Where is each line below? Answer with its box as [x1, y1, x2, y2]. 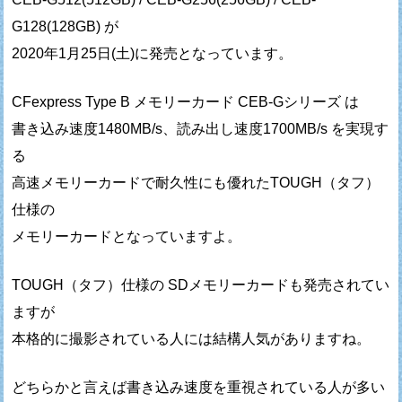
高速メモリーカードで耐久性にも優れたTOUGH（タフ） [12, 174, 380, 190]
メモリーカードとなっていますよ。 [12, 228, 242, 244]
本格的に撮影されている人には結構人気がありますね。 [12, 330, 371, 346]
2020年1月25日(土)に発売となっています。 [12, 45, 293, 61]
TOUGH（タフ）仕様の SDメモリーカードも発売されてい [12, 276, 390, 293]
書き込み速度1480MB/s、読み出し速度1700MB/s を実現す [12, 120, 389, 136]
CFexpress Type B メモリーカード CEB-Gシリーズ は [12, 93, 360, 109]
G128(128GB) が [12, 18, 119, 34]
